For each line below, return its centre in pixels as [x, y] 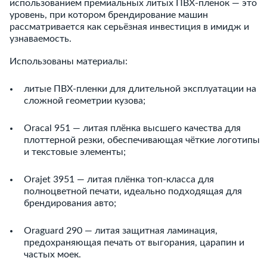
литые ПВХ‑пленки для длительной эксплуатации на [140, 89]
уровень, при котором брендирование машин [109, 15]
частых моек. [52, 254]
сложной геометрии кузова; [85, 101]
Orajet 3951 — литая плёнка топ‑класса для [119, 179]
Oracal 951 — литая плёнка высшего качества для [132, 128]
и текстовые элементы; [75, 152]
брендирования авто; [70, 203]
